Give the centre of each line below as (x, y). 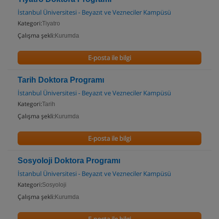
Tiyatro (51, 23)
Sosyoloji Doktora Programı (69, 161)
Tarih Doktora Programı (61, 80)
